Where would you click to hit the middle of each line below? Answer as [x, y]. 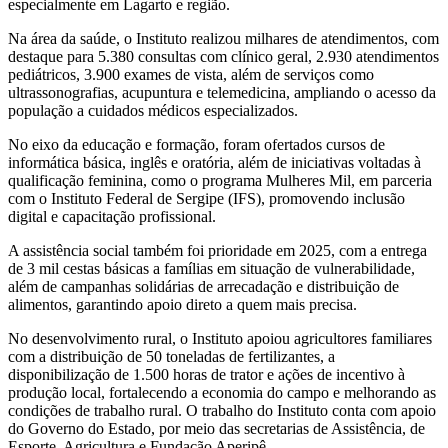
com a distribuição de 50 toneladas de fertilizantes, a [171, 356]
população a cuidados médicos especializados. [153, 110]
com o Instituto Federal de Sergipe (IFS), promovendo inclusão [206, 198]
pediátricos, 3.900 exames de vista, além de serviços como [191, 74]
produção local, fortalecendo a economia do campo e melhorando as [222, 392]
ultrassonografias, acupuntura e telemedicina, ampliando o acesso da [222, 92]
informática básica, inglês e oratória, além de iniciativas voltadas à [214, 162]
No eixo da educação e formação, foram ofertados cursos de [196, 144]
